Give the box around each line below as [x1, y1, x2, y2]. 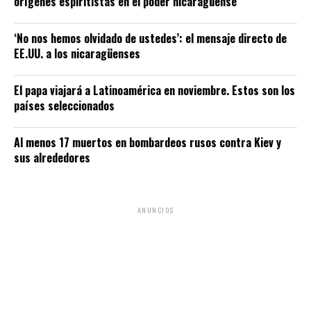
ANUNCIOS [137, 205, 174, 216]
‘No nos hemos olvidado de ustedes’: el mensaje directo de [14, 30, 287, 47]
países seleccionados [14, 97, 115, 115]
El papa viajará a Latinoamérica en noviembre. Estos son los [14, 82, 295, 99]
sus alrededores [14, 149, 90, 167]
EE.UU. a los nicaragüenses [14, 45, 140, 62]
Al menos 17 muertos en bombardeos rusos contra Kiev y [14, 134, 281, 151]
